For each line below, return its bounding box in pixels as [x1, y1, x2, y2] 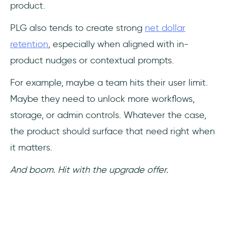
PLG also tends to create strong [10, 22, 145, 33]
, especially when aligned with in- [48, 39, 188, 50]
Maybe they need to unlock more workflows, [10, 93, 195, 104]
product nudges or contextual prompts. [10, 55, 174, 66]
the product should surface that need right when [10, 126, 215, 137]
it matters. [10, 142, 52, 153]
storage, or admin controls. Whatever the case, [10, 109, 206, 121]
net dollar [145, 22, 185, 33]
